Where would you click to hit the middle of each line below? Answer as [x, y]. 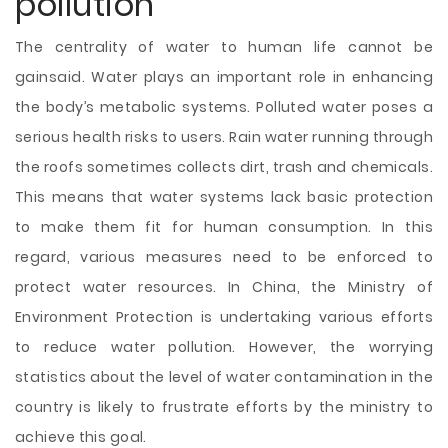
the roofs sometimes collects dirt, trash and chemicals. [224, 167]
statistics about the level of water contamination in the [224, 377]
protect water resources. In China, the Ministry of [224, 287]
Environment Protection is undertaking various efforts [224, 317]
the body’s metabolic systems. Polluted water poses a [224, 107]
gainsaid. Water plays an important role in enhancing [224, 77]
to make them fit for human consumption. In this [224, 227]
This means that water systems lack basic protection [224, 197]
